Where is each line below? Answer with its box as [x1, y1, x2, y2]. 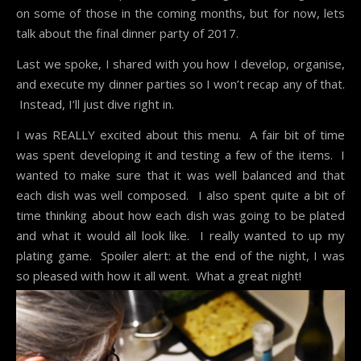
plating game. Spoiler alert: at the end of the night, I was [16, 247, 345, 263]
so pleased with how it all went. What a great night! [16, 267, 301, 284]
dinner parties [108, 75, 186, 92]
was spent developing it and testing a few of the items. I [16, 146, 345, 163]
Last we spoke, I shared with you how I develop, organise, [16, 55, 345, 72]
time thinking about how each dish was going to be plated [16, 206, 345, 223]
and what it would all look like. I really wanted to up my [16, 226, 345, 243]
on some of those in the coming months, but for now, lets [16, 4, 345, 21]
